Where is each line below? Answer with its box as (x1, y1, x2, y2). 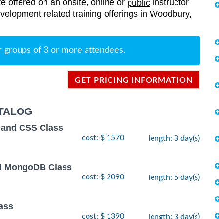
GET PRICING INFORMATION (75, 76, 193, 85)
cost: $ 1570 (82, 133, 124, 142)
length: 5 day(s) (149, 173, 200, 181)
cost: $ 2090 (82, 173, 124, 181)
